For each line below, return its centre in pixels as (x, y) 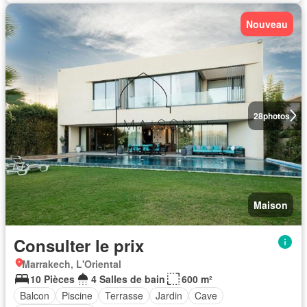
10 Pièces (52, 279)
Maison (271, 205)
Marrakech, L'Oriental (72, 263)
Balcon (35, 295)
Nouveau (267, 24)
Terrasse (124, 295)
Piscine (77, 295)
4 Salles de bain (128, 279)
